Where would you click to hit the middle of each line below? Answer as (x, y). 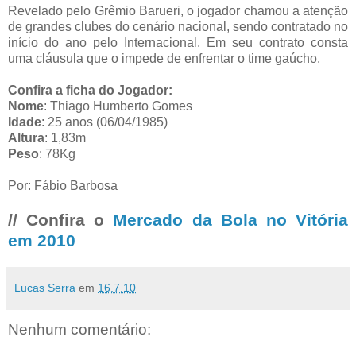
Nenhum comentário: (79, 330)
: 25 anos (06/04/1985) (104, 122)
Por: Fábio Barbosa (63, 186)
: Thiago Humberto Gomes (118, 106)
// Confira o (61, 220)
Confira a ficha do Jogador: (90, 91)
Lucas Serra (45, 288)
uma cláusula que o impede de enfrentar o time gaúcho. (164, 59)
